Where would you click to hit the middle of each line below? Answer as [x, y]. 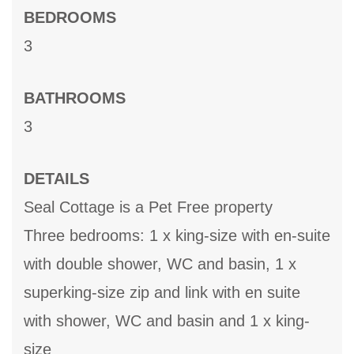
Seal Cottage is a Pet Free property [148, 207]
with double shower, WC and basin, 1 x [160, 264]
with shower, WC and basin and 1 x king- [167, 321]
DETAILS [56, 179]
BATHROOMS [75, 98]
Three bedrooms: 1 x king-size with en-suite [177, 236]
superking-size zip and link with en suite [162, 293]
